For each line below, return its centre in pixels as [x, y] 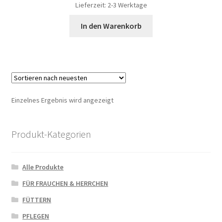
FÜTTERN [37, 199]
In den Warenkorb [111, 26]
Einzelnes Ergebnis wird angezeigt [62, 100]
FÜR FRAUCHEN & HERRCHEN [65, 183]
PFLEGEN [36, 216]
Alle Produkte [43, 167]
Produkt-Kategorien [51, 134]
